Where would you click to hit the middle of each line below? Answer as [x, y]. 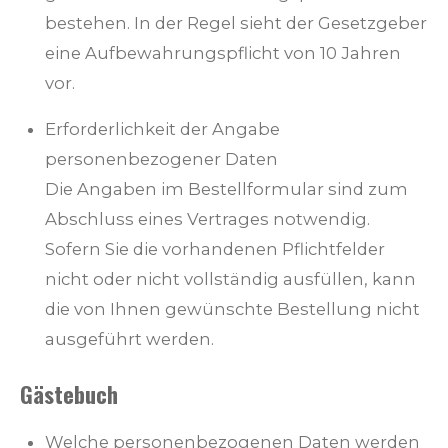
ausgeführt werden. [129, 339]
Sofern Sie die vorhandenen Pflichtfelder [215, 249]
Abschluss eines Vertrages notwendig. [207, 219]
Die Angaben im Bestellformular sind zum [226, 189]
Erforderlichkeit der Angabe [162, 129]
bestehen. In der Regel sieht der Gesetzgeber [236, 22]
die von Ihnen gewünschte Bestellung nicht [232, 309]
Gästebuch [69, 394]
